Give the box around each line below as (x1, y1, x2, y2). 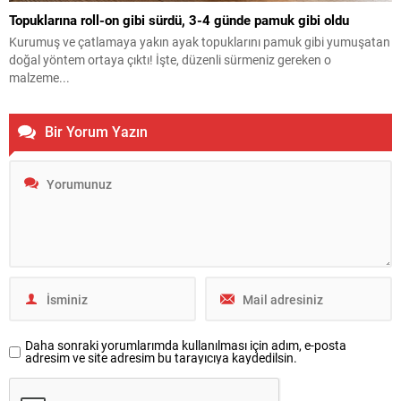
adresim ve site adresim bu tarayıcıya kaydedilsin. (25, 349, 297, 367)
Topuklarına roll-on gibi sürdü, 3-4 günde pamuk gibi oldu (9, 11, 349, 30)
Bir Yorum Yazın (45, 122, 148, 141)
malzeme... (9, 69, 70, 87)
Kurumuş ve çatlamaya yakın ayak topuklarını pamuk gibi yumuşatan (9, 33, 390, 51)
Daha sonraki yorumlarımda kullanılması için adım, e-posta (25, 337, 346, 354)
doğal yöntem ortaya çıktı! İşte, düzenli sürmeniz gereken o (9, 51, 331, 69)
